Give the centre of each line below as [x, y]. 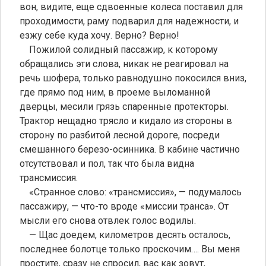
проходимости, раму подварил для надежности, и [129, 21]
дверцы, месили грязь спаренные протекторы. [124, 106]
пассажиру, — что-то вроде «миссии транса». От [124, 206]
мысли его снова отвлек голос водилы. [108, 220]
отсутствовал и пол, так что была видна [107, 163]
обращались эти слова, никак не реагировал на [124, 64]
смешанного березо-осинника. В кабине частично [130, 149]
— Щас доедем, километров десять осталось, [125, 235]
